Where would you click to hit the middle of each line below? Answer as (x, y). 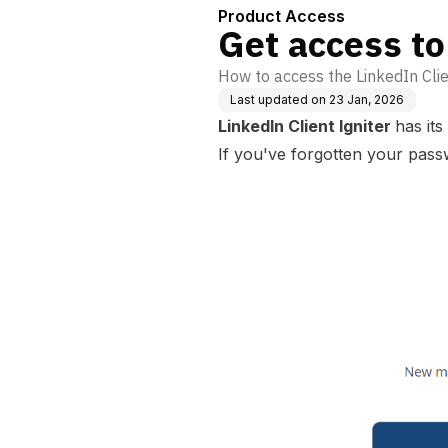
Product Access (281, 16)
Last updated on (278, 99)
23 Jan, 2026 (366, 99)
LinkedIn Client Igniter (306, 126)
